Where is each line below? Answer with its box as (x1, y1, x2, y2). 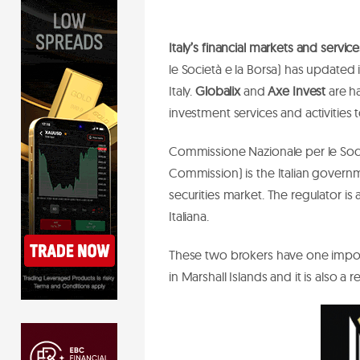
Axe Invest (268, 82, 326, 99)
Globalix (195, 82, 241, 99)
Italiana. (169, 207, 209, 224)
